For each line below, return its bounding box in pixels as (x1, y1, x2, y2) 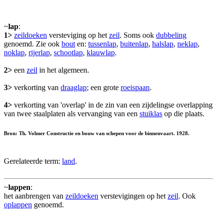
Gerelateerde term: (4, 156, 62, 165)
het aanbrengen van (4, 191, 65, 200)
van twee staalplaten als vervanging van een (4, 109, 139, 118)
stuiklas (139, 109, 162, 118)
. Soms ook (120, 31, 156, 39)
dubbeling (156, 31, 186, 39)
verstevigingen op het (98, 191, 168, 200)
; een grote (87, 83, 121, 92)
